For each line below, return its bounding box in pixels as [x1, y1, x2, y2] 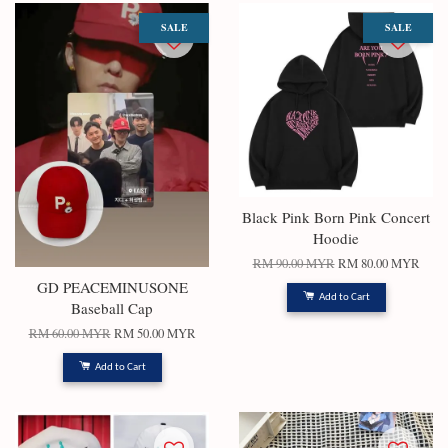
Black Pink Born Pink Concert [242, 207, 430, 227]
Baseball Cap [71, 298, 153, 318]
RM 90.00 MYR [252, 255, 335, 272]
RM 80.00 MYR [337, 255, 420, 272]
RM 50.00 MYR [113, 325, 196, 342]
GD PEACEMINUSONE [36, 277, 188, 297]
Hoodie [313, 228, 359, 248]
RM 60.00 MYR [28, 325, 111, 342]
